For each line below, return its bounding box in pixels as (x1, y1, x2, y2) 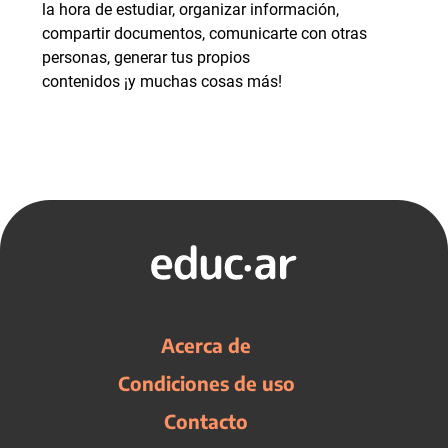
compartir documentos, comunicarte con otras (42, 24, 367, 43)
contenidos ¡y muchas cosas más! (42, 72, 282, 91)
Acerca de (161, 333, 251, 357)
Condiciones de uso (117, 371, 295, 395)
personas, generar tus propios (42, 48, 250, 67)
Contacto (164, 409, 248, 433)
